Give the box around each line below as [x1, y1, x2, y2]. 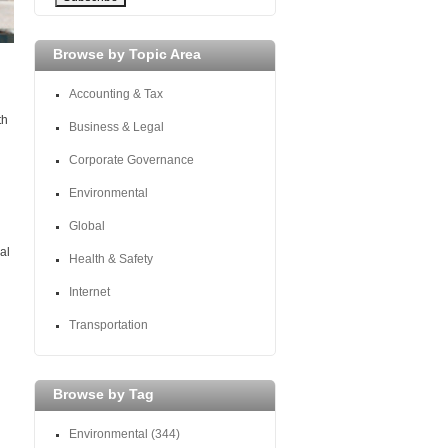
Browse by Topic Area [53, 45, 201, 62]
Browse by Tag [53, 385, 154, 402]
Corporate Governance [69, 152, 197, 167]
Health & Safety [69, 251, 153, 266]
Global [69, 218, 105, 233]
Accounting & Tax [69, 86, 163, 101]
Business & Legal [69, 119, 164, 134]
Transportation [69, 317, 148, 332]
